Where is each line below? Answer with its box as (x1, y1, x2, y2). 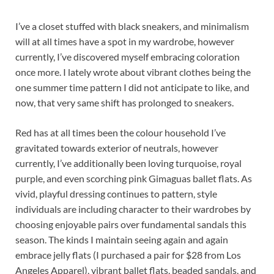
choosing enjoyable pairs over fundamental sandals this (15, 218, 246, 231)
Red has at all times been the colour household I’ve (15, 127, 226, 139)
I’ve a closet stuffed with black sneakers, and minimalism (15, 20, 249, 32)
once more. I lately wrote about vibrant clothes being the (15, 66, 251, 78)
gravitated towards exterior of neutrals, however (15, 142, 218, 154)
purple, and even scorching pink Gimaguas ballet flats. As (15, 172, 252, 185)
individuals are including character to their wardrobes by (15, 203, 251, 215)
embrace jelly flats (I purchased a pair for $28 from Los (15, 249, 241, 261)
